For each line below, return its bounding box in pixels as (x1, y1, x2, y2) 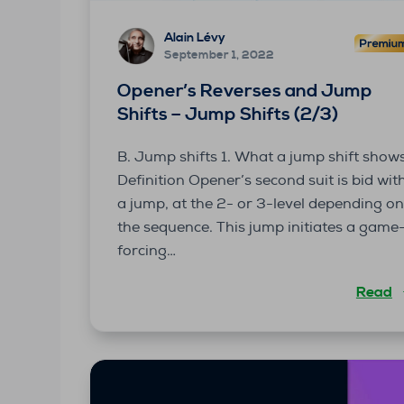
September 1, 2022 (164, 48, 275, 63)
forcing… (117, 241, 177, 260)
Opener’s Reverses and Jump (117, 79, 373, 103)
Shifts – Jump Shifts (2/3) (117, 103, 339, 126)
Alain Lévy (164, 30, 226, 47)
